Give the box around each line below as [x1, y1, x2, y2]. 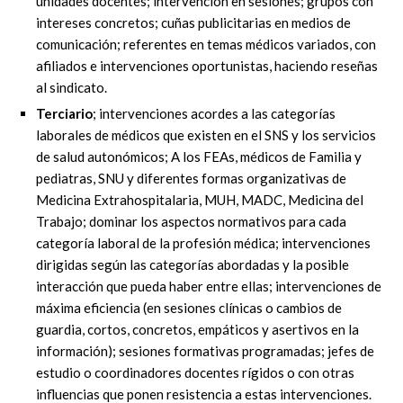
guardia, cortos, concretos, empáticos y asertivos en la [36, 320, 359, 337]
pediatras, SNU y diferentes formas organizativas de [36, 169, 346, 186]
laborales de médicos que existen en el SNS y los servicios [36, 126, 376, 143]
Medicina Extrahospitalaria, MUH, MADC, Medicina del [36, 191, 363, 208]
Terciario [36, 104, 93, 121]
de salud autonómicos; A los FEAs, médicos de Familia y [36, 148, 362, 165]
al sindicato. [36, 78, 107, 95]
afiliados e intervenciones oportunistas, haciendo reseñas [36, 57, 378, 74]
